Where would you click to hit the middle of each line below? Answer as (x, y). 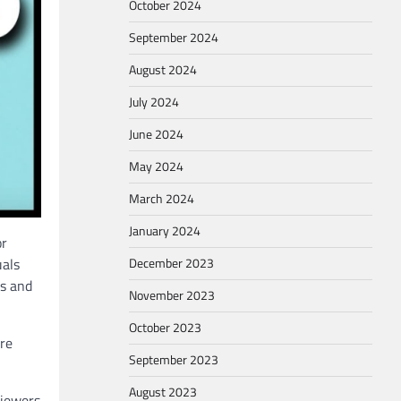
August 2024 (163, 70)
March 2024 (162, 199)
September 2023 (174, 360)
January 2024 (165, 231)
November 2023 (172, 295)
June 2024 (156, 134)
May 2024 (156, 166)
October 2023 (165, 328)
